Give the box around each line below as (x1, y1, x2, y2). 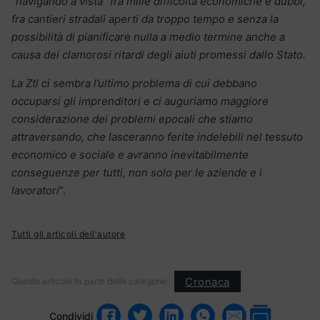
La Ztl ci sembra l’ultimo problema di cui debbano (11, 76, 257, 91)
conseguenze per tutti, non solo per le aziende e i (11, 166, 262, 180)
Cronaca (185, 274, 230, 289)
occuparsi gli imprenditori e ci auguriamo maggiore (11, 94, 269, 109)
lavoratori (11, 184, 59, 198)
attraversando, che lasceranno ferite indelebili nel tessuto (11, 130, 303, 144)
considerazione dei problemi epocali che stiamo (11, 112, 253, 126)
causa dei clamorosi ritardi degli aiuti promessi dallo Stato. (11, 48, 309, 62)
